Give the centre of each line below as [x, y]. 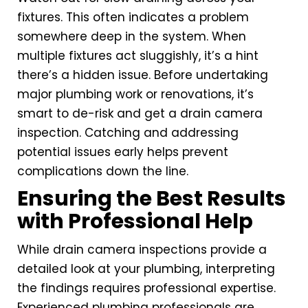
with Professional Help [135, 222]
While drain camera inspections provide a [142, 250]
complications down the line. [103, 172]
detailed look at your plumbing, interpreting [146, 269]
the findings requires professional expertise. [146, 288]
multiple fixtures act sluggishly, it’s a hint [138, 56]
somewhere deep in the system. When [132, 37]
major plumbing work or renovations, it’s [135, 95]
